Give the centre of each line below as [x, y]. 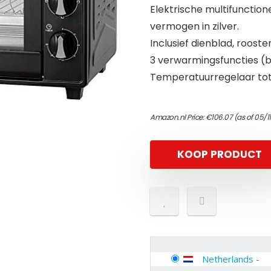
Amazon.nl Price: [178, 117]
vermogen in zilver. [194, 26]
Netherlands [228, 259]
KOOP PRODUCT [220, 154]
